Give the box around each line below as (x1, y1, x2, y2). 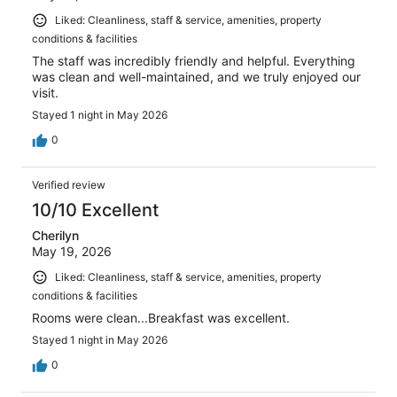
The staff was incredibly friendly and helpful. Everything (32, 52, 355, 68)
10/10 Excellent (32, 198, 159, 221)
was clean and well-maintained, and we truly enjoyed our (32, 68, 361, 84)
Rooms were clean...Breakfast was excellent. (32, 309, 290, 325)
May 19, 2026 (32, 243, 112, 259)
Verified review (32, 177, 105, 191)
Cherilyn (32, 227, 79, 243)
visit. (32, 84, 58, 100)
